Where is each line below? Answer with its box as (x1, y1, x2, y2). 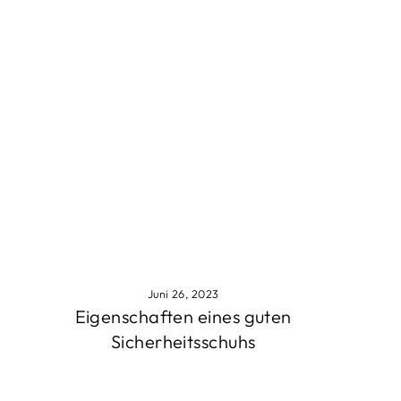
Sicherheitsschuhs (110, 330, 256, 354)
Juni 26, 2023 (147, 286, 219, 302)
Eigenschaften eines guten (74, 305, 292, 328)
